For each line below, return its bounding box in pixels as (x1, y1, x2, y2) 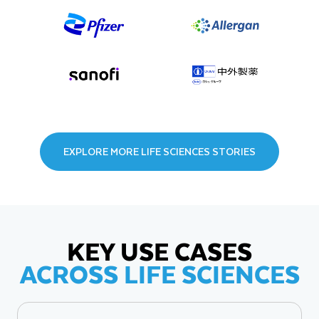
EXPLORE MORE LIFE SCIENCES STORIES (63, 143, 256, 160)
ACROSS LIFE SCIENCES (19, 253, 300, 294)
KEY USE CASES (67, 231, 252, 271)
